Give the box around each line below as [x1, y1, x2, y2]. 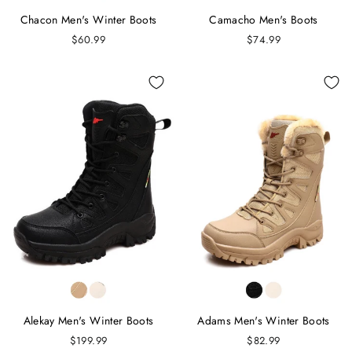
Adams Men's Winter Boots [197, 312, 330, 328]
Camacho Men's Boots [209, 11, 318, 27]
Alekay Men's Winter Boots [23, 312, 154, 328]
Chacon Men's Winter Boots [20, 11, 157, 27]
